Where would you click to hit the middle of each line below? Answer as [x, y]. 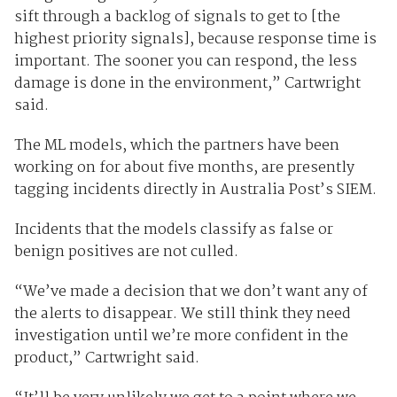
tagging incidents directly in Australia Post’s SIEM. [197, 190]
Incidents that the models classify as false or [173, 230]
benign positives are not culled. [126, 252]
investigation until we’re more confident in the [181, 336]
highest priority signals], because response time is [195, 39]
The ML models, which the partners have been [176, 145]
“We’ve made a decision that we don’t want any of [191, 292]
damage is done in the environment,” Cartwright [187, 83]
